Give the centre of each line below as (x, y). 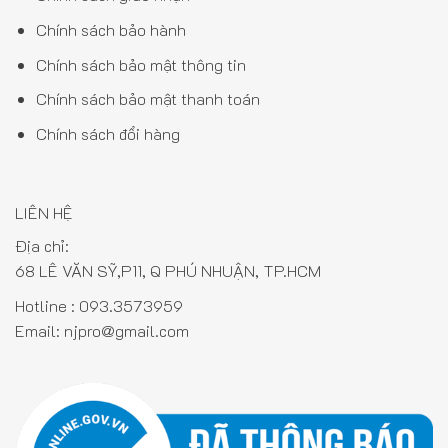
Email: (39, 330)
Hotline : (47, 305)
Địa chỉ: (42, 245)
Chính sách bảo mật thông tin (140, 64)
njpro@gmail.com (126, 330)
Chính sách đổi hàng (107, 133)
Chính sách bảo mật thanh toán (147, 99)
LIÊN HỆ (44, 212)
